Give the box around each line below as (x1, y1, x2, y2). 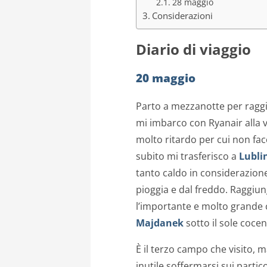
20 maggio (136, 70, 195, 85)
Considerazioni (152, 10, 213, 22)
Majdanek (136, 216, 184, 229)
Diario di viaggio (136, 39, 251, 60)
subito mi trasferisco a (136, 149, 239, 163)
